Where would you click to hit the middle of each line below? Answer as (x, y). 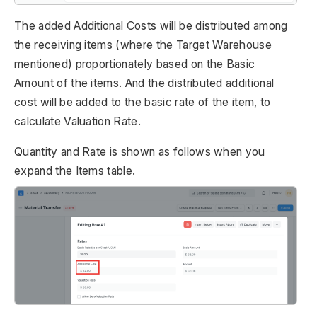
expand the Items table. (75, 171)
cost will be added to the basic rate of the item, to (143, 102)
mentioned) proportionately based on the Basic (135, 64)
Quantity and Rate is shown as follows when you (140, 152)
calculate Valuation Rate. (78, 121)
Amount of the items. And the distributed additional (144, 83)
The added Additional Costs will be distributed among (151, 26)
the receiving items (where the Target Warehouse (143, 45)
